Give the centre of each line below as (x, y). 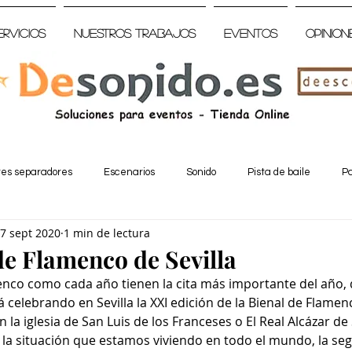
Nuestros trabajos (135, 33)
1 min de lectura (107, 233)
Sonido (201, 172)
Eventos (251, 33)
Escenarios (129, 172)
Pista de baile (279, 172)
